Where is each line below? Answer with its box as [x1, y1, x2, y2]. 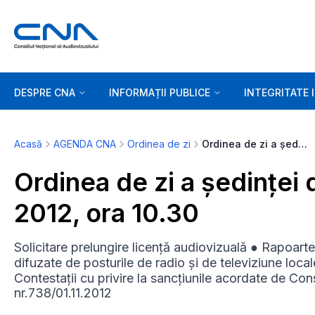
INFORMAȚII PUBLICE [109, 86, 210, 98]
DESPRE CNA [14, 86, 75, 98]
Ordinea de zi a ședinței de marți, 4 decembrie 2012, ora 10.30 [298, 138, 307, 150]
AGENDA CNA [53, 138, 116, 150]
